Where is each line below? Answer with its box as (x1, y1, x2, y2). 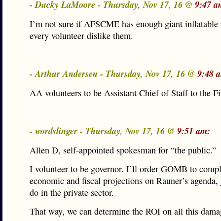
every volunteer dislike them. (30, 30, 133, 41)
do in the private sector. (30, 186, 114, 198)
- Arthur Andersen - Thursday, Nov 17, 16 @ (30, 67, 197, 80)
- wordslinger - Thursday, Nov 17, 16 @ (30, 124, 177, 137)
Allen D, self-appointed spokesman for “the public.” (30, 144, 216, 156)
